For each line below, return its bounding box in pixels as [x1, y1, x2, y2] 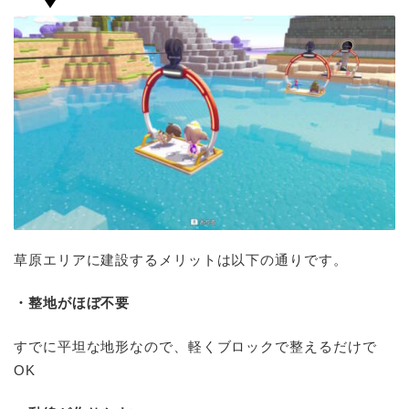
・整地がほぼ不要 [14, 295, 131, 311]
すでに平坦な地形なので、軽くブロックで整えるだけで [14, 338, 377, 354]
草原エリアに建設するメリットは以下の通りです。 [14, 251, 348, 267]
